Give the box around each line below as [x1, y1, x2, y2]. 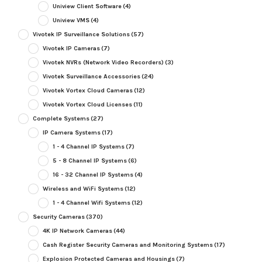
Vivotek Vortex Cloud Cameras [42, 87, 133, 95]
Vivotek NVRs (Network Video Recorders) [42, 58, 164, 67]
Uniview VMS [52, 16, 89, 25]
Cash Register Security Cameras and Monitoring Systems [42, 241, 213, 249]
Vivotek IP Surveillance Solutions [32, 30, 130, 39]
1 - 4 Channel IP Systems [52, 143, 125, 151]
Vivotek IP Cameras [42, 44, 100, 53]
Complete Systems [32, 115, 89, 123]
